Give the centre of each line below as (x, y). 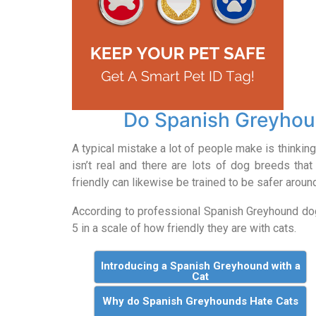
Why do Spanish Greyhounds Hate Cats (201, 301)
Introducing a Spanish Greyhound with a (200, 266)
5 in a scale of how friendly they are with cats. (184, 229)
